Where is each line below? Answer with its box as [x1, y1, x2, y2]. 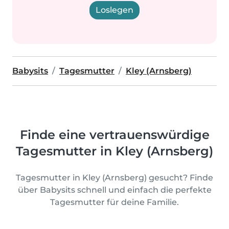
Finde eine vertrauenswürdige [19, 127, 210, 142]
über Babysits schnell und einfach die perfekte [17, 185, 212, 195]
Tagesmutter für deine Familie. [50, 197, 179, 207]
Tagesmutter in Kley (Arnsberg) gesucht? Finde [16, 173, 213, 182]
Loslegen [96, 5, 133, 15]
